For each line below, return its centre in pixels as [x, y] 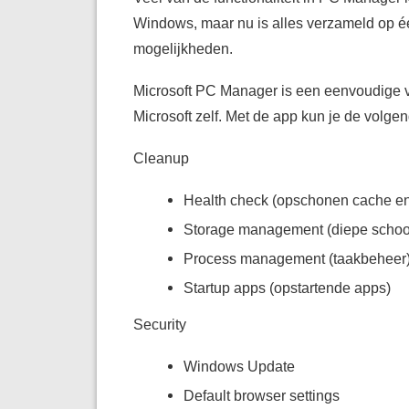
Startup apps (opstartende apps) [287, 288]
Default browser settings [261, 396]
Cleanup [161, 158]
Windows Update [239, 367]
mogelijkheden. [183, 49]
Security [159, 325]
